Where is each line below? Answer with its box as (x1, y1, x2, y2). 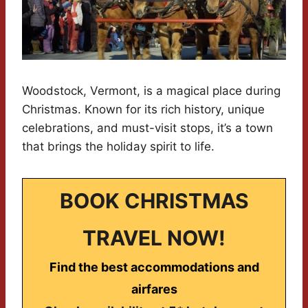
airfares (131, 282, 177, 297)
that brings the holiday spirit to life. (22, 140, 214, 154)
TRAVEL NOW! (82, 225, 225, 251)
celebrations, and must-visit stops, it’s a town (22, 121, 273, 135)
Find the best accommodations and (49, 260, 259, 275)
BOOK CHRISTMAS (59, 188, 249, 214)
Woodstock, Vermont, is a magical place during (22, 84, 280, 98)
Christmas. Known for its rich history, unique (22, 102, 265, 117)
